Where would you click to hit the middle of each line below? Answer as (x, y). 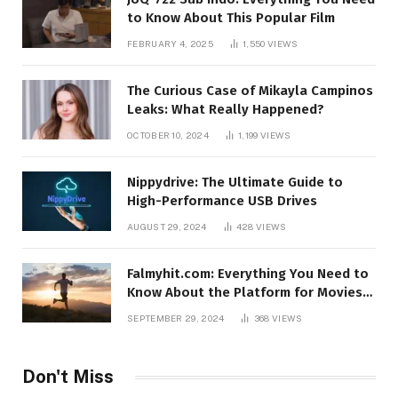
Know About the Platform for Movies (245, 293)
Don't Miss (68, 377)
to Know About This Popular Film (231, 18)
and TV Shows (171, 311)
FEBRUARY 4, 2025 (170, 44)
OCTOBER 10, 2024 (168, 135)
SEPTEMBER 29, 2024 (176, 318)
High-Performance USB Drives (222, 201)
